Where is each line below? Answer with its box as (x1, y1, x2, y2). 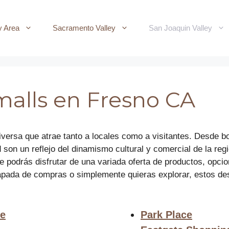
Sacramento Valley (53, 24, 116, 32)
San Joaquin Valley (149, 24, 212, 32)
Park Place (141, 209, 192, 220)
